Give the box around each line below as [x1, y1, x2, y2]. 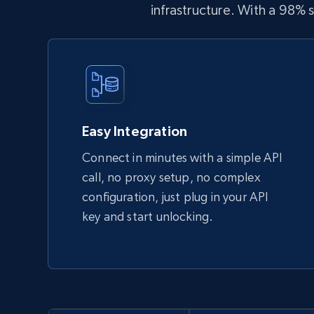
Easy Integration [82, 123, 188, 139]
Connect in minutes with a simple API [82, 150, 283, 165]
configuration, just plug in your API [82, 189, 269, 204]
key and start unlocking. [82, 209, 214, 224]
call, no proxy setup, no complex [82, 170, 261, 184]
